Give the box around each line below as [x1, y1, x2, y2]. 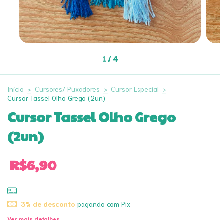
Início [7, 84, 24, 93]
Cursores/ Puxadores [35, 84, 100, 93]
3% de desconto [20, 199, 75, 208]
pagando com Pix [75, 199, 130, 208]
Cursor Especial [111, 84, 159, 93]
